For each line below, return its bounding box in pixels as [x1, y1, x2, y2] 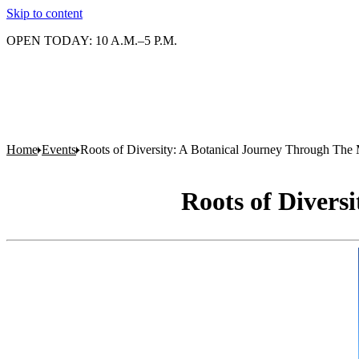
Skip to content [6, 6, 83, 20]
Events [42, 143, 76, 156]
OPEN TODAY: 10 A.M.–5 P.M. [6, 34, 177, 47]
